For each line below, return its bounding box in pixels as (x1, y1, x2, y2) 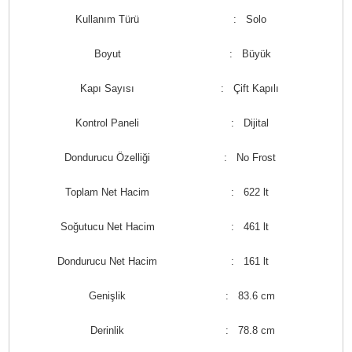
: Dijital (231, 117, 269, 129)
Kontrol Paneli (75, 117, 140, 129)
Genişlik (89, 290, 126, 302)
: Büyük (229, 48, 271, 60)
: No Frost (224, 152, 277, 163)
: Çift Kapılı (221, 82, 280, 94)
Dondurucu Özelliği (64, 152, 151, 163)
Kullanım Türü (75, 13, 140, 25)
